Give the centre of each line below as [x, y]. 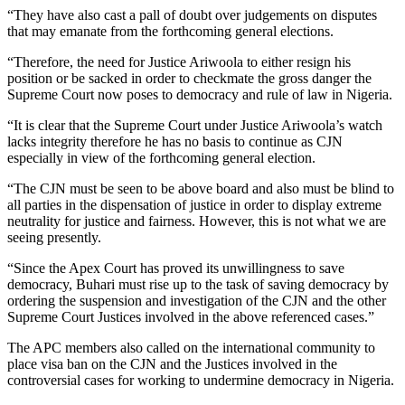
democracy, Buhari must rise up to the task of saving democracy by [198, 284]
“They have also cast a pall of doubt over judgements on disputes [192, 14]
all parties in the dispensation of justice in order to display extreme [194, 204]
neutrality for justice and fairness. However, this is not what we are [197, 221]
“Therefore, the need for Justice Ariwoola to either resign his [179, 61]
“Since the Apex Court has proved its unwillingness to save [176, 268]
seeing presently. [54, 237]
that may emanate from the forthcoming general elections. [170, 31]
